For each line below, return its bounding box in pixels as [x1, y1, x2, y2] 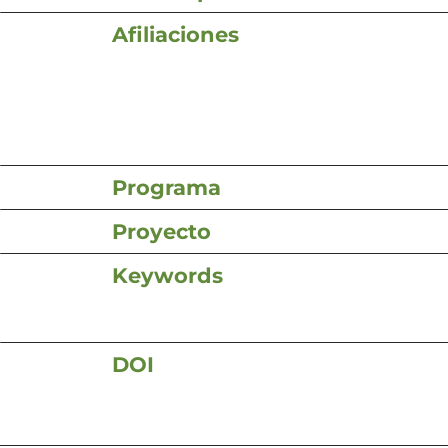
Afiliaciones [112, 21, 239, 47]
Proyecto [112, 218, 211, 244]
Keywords [112, 262, 223, 288]
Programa [112, 174, 221, 200]
